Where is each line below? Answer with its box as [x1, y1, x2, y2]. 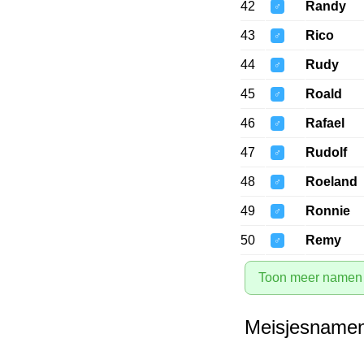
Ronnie [305, 204, 350, 219]
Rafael [305, 116, 344, 131]
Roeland [305, 175, 357, 189]
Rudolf [305, 145, 347, 160]
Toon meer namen [258, 271, 362, 285]
